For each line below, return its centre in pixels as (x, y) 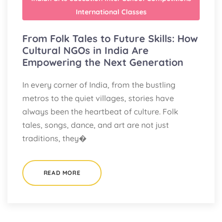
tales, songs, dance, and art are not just (96, 125)
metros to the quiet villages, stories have (98, 98)
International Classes (111, 12)
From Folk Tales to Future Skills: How (110, 39)
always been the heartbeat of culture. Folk (100, 112)
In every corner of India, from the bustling (99, 85)
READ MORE (62, 173)
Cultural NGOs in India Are (85, 51)
